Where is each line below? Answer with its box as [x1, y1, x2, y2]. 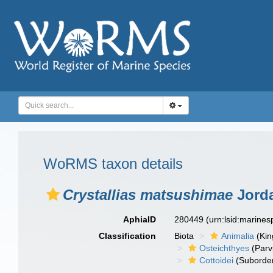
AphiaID [123, 214, 157, 224]
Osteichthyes [199, 243, 250, 253]
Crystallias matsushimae [63, 186, 233, 203]
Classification [99, 231, 157, 241]
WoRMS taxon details [43, 155, 183, 172]
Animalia [221, 231, 255, 241]
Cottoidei [199, 255, 234, 265]
